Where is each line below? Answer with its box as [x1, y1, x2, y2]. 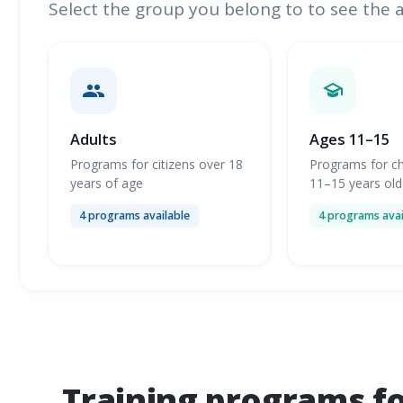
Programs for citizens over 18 [70, 155, 243, 173]
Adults [70, 130, 117, 149]
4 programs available [79, 208, 190, 224]
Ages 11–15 [309, 130, 390, 149]
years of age [70, 174, 143, 192]
